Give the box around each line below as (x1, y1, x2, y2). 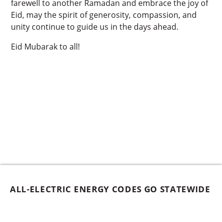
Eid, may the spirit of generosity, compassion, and (11, 9, 197, 20)
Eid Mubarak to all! (11, 41, 80, 52)
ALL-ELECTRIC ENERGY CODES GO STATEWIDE (10, 183, 211, 195)
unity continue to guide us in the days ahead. (11, 21, 179, 32)
